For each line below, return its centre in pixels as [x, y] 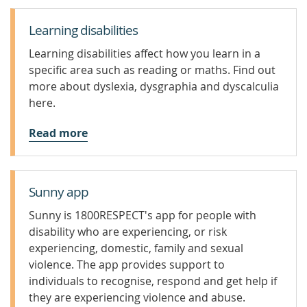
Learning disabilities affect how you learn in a [145, 53]
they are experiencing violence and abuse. [137, 297]
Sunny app [59, 192]
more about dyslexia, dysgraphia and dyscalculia [154, 86]
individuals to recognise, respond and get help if [153, 281]
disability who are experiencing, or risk [128, 232]
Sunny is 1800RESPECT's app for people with [143, 215]
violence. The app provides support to [127, 265]
